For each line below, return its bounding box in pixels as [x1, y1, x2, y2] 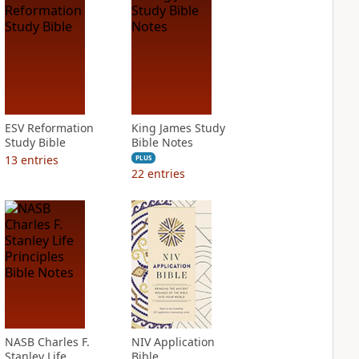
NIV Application [131, 334, 215, 349]
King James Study [131, 120, 225, 135]
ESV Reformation [4, 120, 94, 135]
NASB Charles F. [4, 334, 90, 349]
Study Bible [4, 135, 66, 150]
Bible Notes [131, 135, 193, 150]
